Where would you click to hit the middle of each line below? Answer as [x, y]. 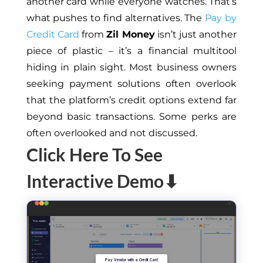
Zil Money [131, 34]
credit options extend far [176, 100]
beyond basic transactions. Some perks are [131, 116]
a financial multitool [184, 50]
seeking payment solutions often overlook [131, 83]
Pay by [220, 18]
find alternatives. [143, 18]
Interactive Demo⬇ [102, 181]
